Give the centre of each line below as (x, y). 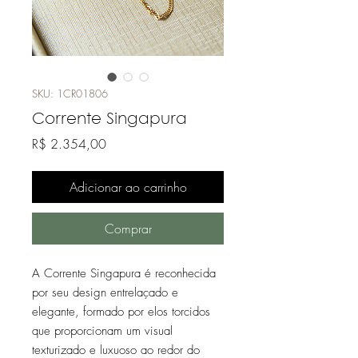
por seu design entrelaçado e (105, 292)
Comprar (128, 228)
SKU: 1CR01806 (70, 93)
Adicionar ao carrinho (128, 187)
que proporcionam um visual (102, 330)
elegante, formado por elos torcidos (121, 311)
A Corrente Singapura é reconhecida (124, 273)
